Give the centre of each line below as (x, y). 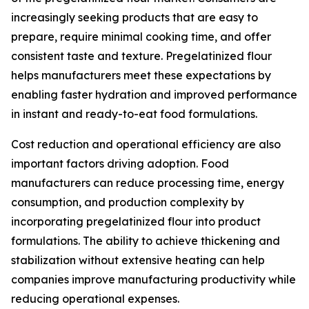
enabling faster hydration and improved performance (154, 95)
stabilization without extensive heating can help (138, 260)
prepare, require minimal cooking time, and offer (141, 37)
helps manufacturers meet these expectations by (141, 76)
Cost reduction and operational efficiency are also (146, 144)
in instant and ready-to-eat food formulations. (134, 114)
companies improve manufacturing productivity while (153, 280)
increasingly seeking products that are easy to (134, 18)
